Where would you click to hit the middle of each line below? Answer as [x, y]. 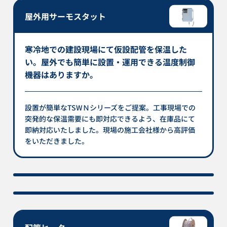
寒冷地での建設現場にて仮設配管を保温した [106, 49]
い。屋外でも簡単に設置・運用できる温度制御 [110, 62]
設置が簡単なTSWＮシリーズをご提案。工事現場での [110, 107]
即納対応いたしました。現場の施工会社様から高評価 [110, 129]
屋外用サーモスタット [66, 16]
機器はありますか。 [62, 74]
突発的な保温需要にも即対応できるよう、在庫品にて [110, 118]
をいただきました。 [57, 141]
